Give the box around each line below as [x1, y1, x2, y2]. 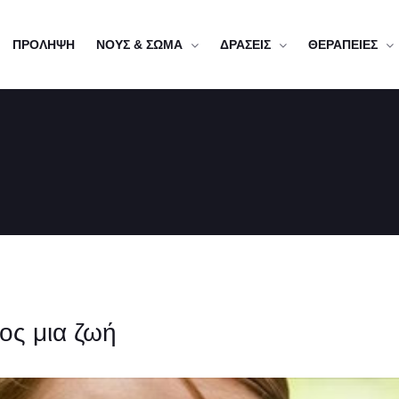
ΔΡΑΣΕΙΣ [220, 37, 271, 52]
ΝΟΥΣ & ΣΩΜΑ [96, 37, 183, 52]
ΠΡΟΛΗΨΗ [12, 37, 75, 52]
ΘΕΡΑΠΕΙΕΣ [308, 37, 378, 52]
